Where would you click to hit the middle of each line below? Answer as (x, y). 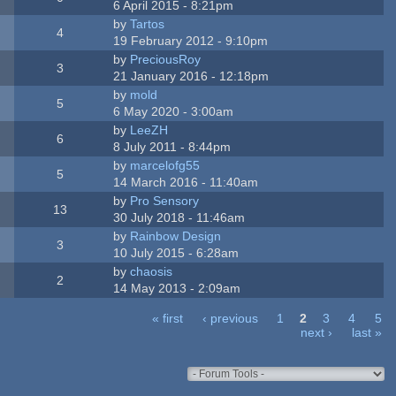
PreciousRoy (166, 59)
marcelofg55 (165, 165)
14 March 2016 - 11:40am (186, 182)
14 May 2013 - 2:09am (177, 288)
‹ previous (230, 318)
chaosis (152, 271)
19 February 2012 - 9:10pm (191, 40)
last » (366, 332)
